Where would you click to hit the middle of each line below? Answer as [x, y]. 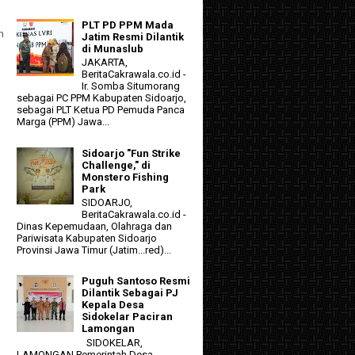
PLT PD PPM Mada [128, 25]
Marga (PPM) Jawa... [63, 122]
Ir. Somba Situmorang [131, 86]
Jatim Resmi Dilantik [133, 36]
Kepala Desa [113, 305]
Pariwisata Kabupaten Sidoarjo [87, 239]
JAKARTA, [105, 63]
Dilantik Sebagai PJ [130, 293]
